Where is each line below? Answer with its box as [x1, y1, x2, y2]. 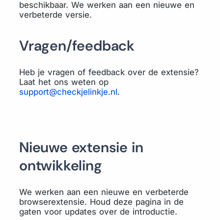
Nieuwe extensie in [19, 138, 143, 157]
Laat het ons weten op [19, 77, 109, 87]
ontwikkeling [19, 156, 102, 175]
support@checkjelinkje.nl [19, 87, 117, 97]
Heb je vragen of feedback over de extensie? [19, 67, 199, 77]
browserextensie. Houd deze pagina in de [19, 197, 184, 207]
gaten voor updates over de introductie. [19, 207, 177, 217]
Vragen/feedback [19, 36, 135, 55]
